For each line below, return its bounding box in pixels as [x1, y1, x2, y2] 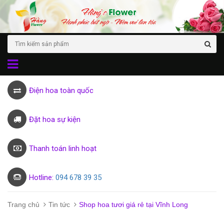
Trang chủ [7, 200, 39, 209]
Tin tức [48, 200, 70, 209]
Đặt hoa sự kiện [29, 115, 80, 124]
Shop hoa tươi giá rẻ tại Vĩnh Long [79, 200, 188, 209]
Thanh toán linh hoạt [29, 144, 96, 153]
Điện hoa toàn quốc [29, 86, 93, 95]
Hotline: [29, 173, 55, 182]
